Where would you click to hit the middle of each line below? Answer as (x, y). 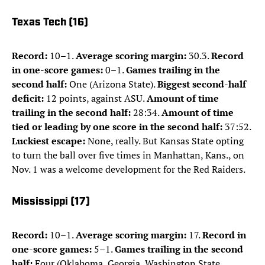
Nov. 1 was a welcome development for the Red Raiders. (129, 169)
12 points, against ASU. (95, 98)
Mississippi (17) (51, 202)
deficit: (28, 98)
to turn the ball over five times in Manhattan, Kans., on (128, 155)
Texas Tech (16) (50, 23)
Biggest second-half (202, 84)
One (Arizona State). (112, 84)
